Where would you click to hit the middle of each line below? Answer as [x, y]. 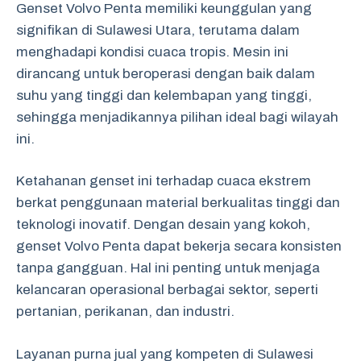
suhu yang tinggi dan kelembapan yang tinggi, [164, 95]
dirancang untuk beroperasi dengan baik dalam [166, 73]
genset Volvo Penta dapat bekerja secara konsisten [179, 246]
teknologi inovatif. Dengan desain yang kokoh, [163, 224]
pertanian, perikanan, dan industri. [125, 311]
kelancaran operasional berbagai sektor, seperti [167, 290]
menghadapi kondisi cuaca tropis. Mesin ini [152, 52]
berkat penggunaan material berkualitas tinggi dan [178, 203]
